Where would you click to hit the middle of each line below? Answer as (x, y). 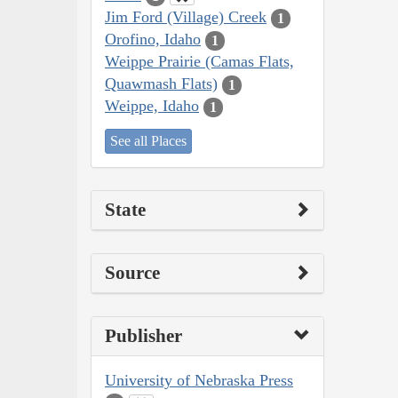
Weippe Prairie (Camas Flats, (199, 62)
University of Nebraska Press (199, 380)
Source (132, 272)
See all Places (148, 140)
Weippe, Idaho (152, 106)
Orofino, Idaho (153, 40)
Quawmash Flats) (161, 84)
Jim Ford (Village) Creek (186, 17)
